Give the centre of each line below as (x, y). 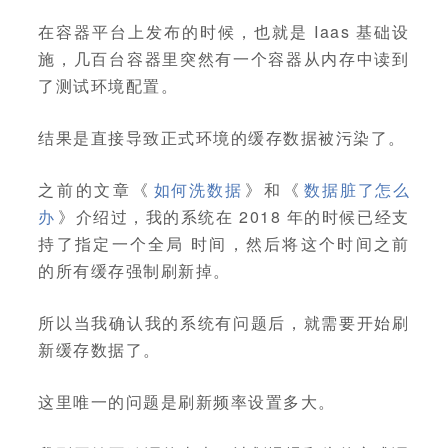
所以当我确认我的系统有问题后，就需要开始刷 (224, 322)
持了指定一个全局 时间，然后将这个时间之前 (224, 243)
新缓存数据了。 (99, 349)
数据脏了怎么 (357, 189)
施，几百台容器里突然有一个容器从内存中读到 (224, 58)
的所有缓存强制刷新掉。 (134, 270)
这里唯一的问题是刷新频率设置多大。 (187, 401)
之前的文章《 (94, 189)
